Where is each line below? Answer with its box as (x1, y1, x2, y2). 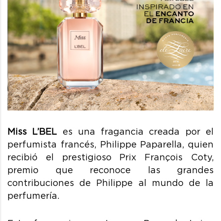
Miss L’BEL (7, 126, 57, 137)
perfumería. (7, 190, 62, 201)
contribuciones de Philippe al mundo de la (7, 178, 214, 188)
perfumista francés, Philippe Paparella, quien (7, 139, 214, 150)
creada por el (144, 126, 214, 137)
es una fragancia (62, 126, 144, 137)
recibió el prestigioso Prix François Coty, (7, 152, 214, 163)
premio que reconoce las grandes (7, 165, 214, 176)
